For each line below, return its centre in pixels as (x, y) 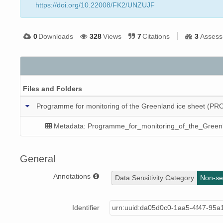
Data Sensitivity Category (155, 178)
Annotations (73, 176)
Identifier (86, 208)
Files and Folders (53, 89)
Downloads (56, 37)
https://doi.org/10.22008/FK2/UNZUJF (95, 5)
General (38, 159)
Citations (156, 37)
